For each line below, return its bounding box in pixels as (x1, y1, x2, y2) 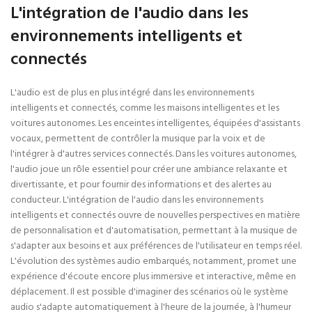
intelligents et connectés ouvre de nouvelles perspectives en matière (10, 208, 300, 224)
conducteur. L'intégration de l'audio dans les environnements (10, 192, 263, 208)
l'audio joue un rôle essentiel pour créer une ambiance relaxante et (10, 162, 288, 178)
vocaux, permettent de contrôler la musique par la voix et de (10, 131, 265, 147)
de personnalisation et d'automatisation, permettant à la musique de (10, 223, 297, 239)
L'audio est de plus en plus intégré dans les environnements (10, 85, 254, 101)
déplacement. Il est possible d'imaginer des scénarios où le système (10, 284, 288, 300)
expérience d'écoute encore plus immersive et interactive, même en (10, 269, 296, 285)
